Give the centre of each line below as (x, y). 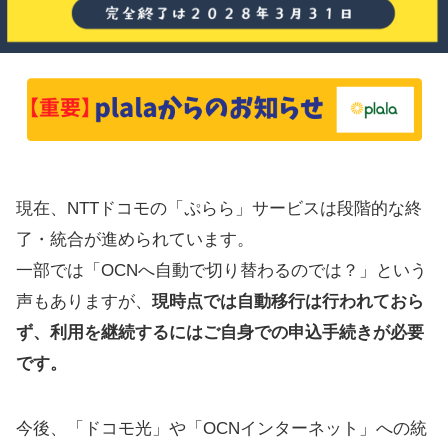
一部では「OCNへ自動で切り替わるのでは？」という (221, 270)
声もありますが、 (84, 301)
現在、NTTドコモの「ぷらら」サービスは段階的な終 (219, 208)
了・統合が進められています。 (135, 239)
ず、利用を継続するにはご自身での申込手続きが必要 (220, 332)
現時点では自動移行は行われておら (288, 301)
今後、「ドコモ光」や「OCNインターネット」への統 (221, 428)
